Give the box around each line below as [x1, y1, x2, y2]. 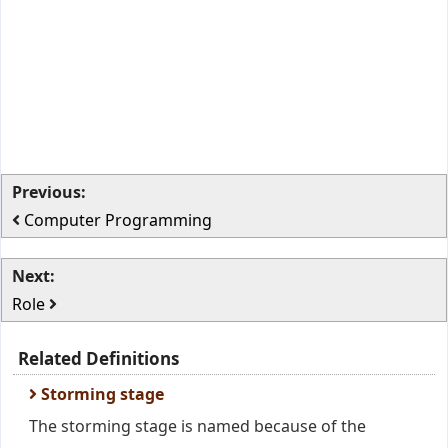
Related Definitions [18, 347, 179, 370]
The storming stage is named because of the [29, 415, 366, 437]
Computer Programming [24, 209, 212, 231]
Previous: [12, 181, 86, 203]
